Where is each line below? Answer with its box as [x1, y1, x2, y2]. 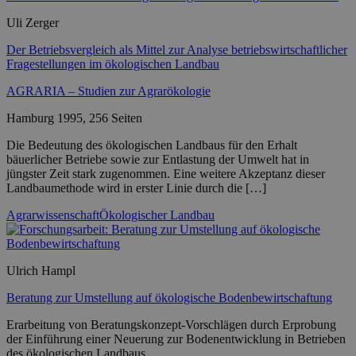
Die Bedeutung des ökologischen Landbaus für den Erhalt [6, 137, 297, 152]
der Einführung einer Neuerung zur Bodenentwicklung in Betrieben [6, 331, 346, 346]
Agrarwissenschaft [6, 207, 99, 222]
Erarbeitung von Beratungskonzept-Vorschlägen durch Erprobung [6, 317, 336, 331]
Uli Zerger [6, 15, 59, 29]
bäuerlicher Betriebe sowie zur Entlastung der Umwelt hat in [6, 152, 309, 166]
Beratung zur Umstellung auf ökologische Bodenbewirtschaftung [6, 290, 332, 304]
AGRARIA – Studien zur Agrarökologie [6, 83, 211, 98]
